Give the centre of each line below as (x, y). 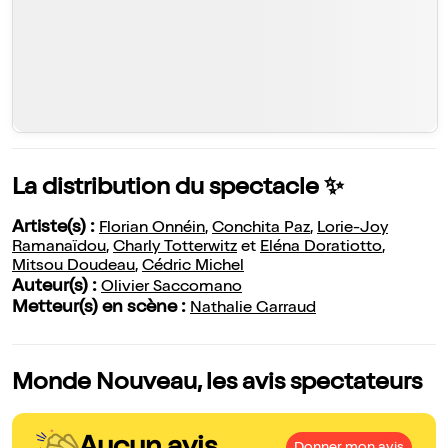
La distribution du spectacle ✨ (178, 189)
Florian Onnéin (152, 229)
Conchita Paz (261, 229)
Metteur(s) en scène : (101, 308)
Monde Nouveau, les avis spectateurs (217, 384)
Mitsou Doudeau (73, 267)
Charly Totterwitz (175, 248)
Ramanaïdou (59, 248)
